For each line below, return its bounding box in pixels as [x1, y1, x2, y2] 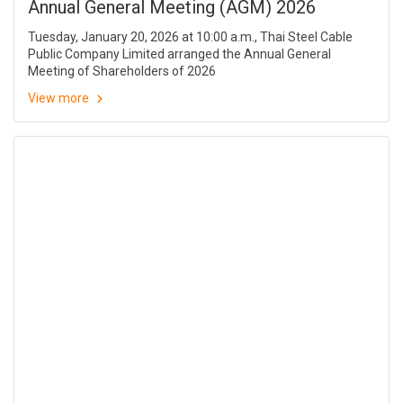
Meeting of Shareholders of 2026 [28, 64, 216, 79]
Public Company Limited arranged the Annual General [28, 47, 331, 62]
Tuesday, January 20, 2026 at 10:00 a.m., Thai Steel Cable [28, 30, 353, 45]
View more [28, 91, 92, 106]
